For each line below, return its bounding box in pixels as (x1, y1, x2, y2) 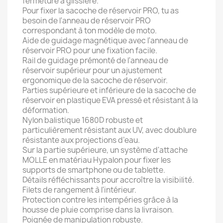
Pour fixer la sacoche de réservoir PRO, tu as (22, 5, 179, 16)
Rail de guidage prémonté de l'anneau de (22, 55, 168, 66)
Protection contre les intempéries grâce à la (22, 195, 178, 205)
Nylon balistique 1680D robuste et (22, 115, 143, 125)
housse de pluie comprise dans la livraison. (22, 205, 174, 215)
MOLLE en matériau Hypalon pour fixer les (22, 155, 171, 165)
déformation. (22, 105, 69, 115)
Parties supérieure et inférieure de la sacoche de (22, 85, 196, 96)
